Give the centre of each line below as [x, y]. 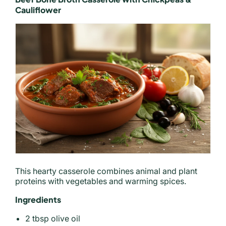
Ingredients [38, 199]
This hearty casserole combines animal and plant [106, 171]
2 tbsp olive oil [53, 218]
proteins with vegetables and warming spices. [101, 181]
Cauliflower [38, 10]
